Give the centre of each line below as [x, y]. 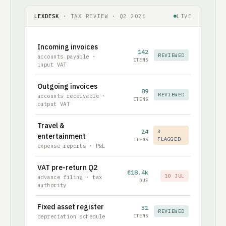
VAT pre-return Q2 [67, 167]
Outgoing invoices [67, 86]
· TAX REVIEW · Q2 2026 [103, 16]
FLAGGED [169, 139]
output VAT [54, 104]
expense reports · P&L [71, 146]
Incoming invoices [68, 47]
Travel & [51, 125]
